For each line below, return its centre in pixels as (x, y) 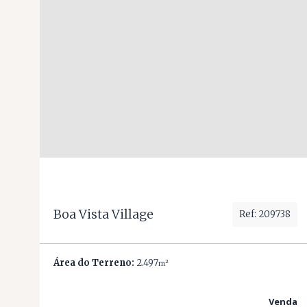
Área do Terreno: (94, 263)
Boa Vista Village (103, 214)
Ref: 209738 (265, 214)
